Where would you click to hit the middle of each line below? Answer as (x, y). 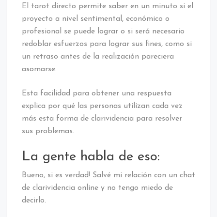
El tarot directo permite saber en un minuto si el (108, 6)
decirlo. (34, 200)
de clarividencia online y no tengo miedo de (97, 188)
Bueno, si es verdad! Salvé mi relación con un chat (108, 175)
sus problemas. (48, 131)
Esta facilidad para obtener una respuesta (97, 93)
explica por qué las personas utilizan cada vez (102, 106)
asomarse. (39, 69)
